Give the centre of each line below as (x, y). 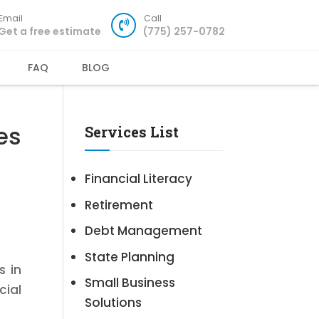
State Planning (130, 257)
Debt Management (144, 231)
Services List (132, 132)
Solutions (114, 303)
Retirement (119, 205)
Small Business (130, 283)
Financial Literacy (139, 179)
